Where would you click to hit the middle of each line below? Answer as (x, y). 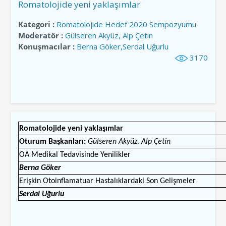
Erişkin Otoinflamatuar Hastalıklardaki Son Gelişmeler (107, 181)
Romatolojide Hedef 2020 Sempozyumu (126, 24)
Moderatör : (40, 35)
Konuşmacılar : (46, 46)
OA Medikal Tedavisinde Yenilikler (75, 155)
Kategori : (36, 24)
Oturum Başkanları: (53, 142)
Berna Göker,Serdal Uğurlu (122, 46)
